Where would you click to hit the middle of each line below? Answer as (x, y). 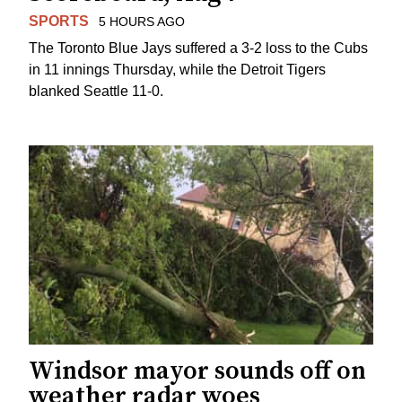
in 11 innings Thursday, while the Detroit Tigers (177, 70)
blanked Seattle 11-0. (96, 92)
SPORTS (59, 21)
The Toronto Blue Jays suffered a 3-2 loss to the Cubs (198, 48)
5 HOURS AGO (141, 21)
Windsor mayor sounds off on (197, 371)
